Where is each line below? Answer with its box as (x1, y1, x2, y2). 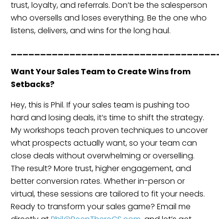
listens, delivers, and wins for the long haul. (11, 24, 171, 36)
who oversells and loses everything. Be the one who (11, 12, 207, 23)
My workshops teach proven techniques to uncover (11, 124, 208, 136)
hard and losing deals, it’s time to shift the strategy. (11, 111, 205, 123)
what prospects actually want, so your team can (11, 137, 197, 149)
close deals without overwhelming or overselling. (11, 150, 195, 161)
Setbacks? (11, 78, 55, 90)
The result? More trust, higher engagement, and (11, 162, 192, 174)
